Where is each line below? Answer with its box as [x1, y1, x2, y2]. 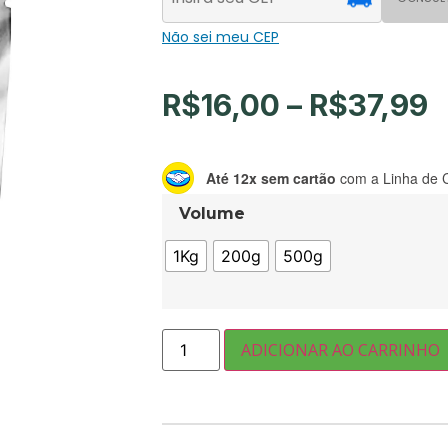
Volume [179, 204, 245, 224]
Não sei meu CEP [162, 26, 279, 47]
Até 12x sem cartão [206, 167, 336, 188]
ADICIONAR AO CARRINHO [241, 339, 441, 362]
